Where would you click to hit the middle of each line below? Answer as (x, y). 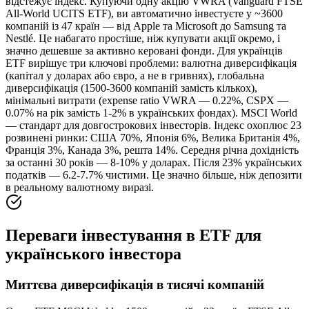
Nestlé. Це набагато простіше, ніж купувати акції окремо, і (143, 38)
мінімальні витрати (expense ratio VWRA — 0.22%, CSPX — (147, 100)
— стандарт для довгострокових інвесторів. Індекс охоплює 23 (153, 125)
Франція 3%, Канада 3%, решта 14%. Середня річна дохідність (152, 150)
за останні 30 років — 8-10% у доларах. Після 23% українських (154, 162)
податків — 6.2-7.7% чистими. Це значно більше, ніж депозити (154, 175)
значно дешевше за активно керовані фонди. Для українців (144, 50)
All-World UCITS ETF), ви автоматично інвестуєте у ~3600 (144, 13)
